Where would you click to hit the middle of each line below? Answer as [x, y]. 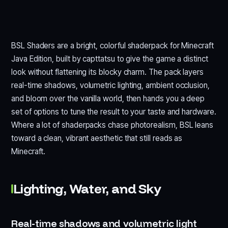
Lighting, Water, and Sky [87, 188]
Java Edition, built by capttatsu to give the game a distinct [110, 59]
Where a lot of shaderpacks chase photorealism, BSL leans [112, 125]
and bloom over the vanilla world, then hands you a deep [108, 98]
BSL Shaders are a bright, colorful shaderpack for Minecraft [112, 45]
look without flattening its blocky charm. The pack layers [108, 72]
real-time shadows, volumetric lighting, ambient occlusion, [110, 85]
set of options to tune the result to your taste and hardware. [114, 111]
